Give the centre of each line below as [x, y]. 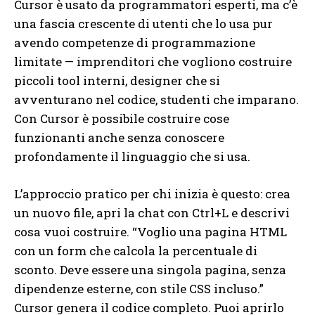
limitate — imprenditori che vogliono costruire [153, 62]
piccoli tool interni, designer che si [117, 81]
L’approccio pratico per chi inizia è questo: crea [152, 194]
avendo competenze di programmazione [135, 43]
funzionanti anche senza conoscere [119, 138]
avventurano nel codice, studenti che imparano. [156, 100]
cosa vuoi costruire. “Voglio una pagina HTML [150, 232]
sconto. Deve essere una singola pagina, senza [150, 270]
